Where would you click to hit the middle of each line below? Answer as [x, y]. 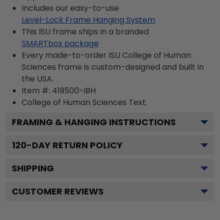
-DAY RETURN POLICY [75, 145]
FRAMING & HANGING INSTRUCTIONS [94, 122]
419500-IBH [74, 91]
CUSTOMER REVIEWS [58, 191]
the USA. [38, 79]
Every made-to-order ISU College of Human [106, 55]
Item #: [37, 91]
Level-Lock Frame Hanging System [88, 20]
